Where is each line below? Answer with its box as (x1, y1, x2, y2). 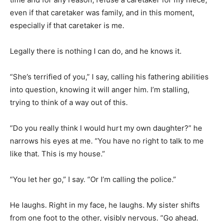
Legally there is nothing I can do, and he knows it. (10, 46, 182, 56)
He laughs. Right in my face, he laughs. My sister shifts (10, 200, 200, 210)
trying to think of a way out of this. (10, 97, 128, 107)
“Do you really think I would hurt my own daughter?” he (10, 123, 202, 133)
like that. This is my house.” (10, 148, 105, 158)
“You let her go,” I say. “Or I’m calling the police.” (10, 174, 176, 184)
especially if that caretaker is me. (10, 20, 124, 30)
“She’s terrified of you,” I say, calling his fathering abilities (10, 72, 209, 81)
